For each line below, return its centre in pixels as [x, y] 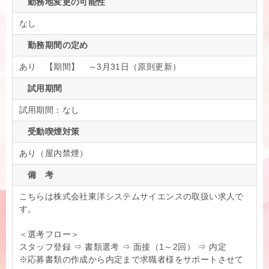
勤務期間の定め [53, 45]
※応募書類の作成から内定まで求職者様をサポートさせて [131, 260]
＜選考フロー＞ [49, 234]
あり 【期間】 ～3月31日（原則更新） [100, 67]
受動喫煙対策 [49, 132]
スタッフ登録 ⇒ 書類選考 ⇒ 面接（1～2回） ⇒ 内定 [123, 247]
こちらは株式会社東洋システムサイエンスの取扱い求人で [131, 197]
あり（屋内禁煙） [53, 153]
